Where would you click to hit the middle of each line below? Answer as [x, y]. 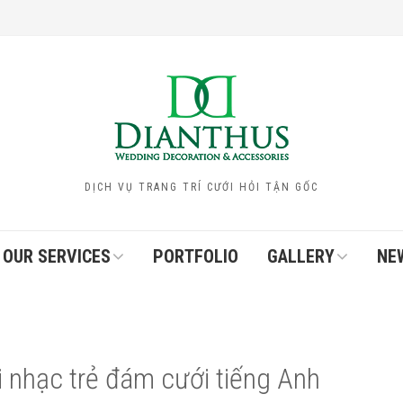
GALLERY [301, 256]
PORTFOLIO [196, 256]
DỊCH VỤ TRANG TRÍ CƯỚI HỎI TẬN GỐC [201, 187]
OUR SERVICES [57, 256]
